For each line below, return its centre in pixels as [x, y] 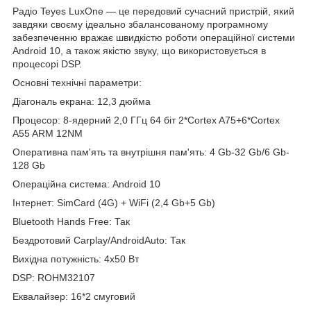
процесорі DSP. [47, 64]
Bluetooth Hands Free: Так [71, 221]
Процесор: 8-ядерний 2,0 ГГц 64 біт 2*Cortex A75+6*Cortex [146, 120]
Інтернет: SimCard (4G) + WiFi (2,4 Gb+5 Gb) [114, 202]
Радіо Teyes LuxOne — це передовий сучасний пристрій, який [153, 11]
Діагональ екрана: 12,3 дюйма [82, 101]
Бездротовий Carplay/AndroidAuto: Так [99, 240]
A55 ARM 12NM [48, 133]
